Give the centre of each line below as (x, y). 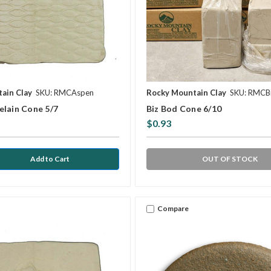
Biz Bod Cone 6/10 (184, 108)
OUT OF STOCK (230, 158)
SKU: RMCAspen (65, 92)
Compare (173, 208)
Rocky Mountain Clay (186, 92)
